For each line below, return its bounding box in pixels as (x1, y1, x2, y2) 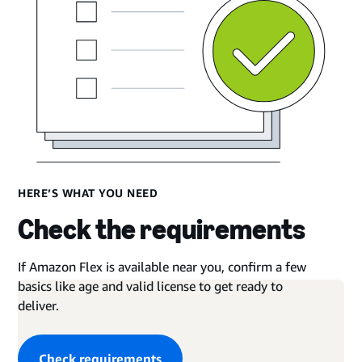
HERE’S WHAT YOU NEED (18, 186, 158, 200)
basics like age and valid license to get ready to (18, 278, 284, 295)
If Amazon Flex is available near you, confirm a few (18, 259, 307, 276)
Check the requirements (18, 212, 306, 247)
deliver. (18, 297, 60, 314)
